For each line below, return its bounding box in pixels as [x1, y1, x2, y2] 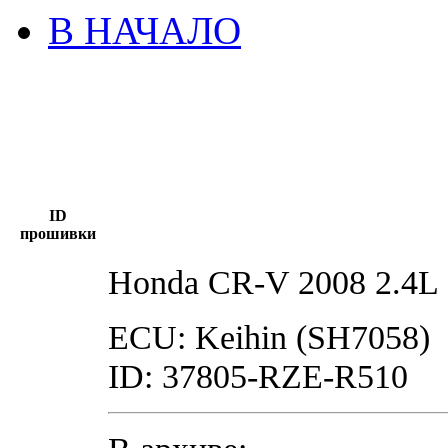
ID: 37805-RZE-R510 [108, 356, 408, 395]
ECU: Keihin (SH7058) [108, 317, 430, 356]
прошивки [19, 224, 96, 242]
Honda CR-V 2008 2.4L [108, 262, 439, 301]
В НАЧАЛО [48, 8, 241, 52]
